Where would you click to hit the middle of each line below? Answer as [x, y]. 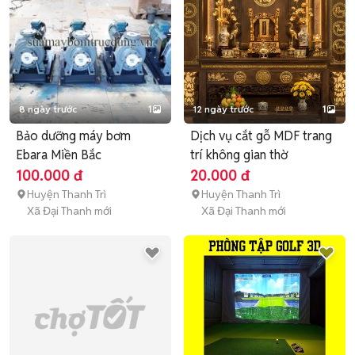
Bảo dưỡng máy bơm [73, 136]
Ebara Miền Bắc [59, 155]
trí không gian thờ [239, 155]
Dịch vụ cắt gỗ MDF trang [261, 136]
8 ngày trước [48, 109]
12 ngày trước [223, 109]
